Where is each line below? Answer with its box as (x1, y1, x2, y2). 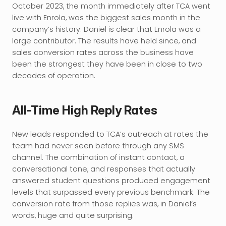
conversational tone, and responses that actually (12, 164, 195, 174)
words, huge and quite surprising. (12, 210, 134, 220)
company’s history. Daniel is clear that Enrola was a (12, 24, 201, 34)
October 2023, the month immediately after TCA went (12, 1, 210, 11)
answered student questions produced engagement (12, 176, 210, 186)
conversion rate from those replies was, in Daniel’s (12, 199, 197, 209)
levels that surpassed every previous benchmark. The (12, 187, 210, 197)
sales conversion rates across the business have (12, 47, 194, 58)
